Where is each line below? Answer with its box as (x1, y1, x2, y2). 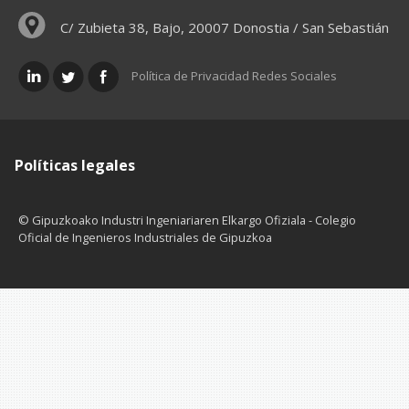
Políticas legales (15, 154, 135, 175)
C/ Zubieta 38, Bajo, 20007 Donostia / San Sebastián (59, 17, 389, 37)
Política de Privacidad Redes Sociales (131, 67, 337, 84)
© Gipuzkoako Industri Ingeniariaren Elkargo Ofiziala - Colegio (18, 211, 356, 228)
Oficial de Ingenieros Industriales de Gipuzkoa (18, 228, 272, 246)
